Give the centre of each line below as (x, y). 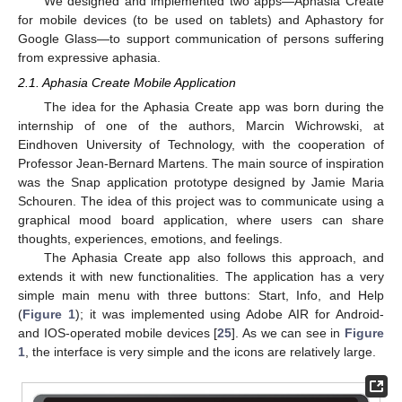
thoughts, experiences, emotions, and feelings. (150, 239)
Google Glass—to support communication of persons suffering (201, 39)
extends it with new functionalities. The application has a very (201, 277)
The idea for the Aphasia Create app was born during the (214, 107)
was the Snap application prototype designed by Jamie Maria (201, 183)
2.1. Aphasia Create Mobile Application (127, 83)
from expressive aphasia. (89, 58)
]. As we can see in (288, 333)
